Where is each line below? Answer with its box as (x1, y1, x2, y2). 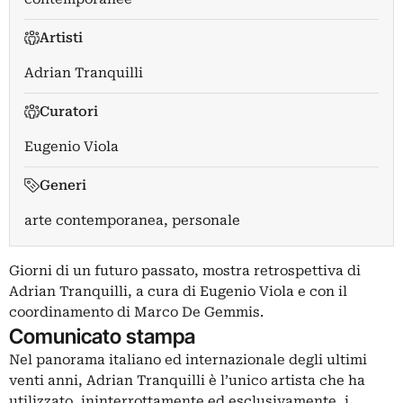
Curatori (39, 103, 98, 120)
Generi (39, 176, 86, 193)
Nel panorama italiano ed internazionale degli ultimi (9, 351, 367, 368)
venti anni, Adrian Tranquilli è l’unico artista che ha (9, 372, 365, 389)
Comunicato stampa (9, 323, 195, 348)
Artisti (39, 29, 83, 46)
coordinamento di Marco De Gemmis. (9, 303, 264, 320)
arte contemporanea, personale (24, 211, 240, 228)
